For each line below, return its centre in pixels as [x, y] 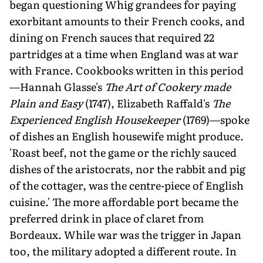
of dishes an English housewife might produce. [127, 136]
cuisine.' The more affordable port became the [124, 201]
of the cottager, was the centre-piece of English [127, 185]
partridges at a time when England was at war [124, 53]
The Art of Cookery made [168, 86]
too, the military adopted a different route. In [123, 251]
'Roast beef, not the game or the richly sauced [123, 152]
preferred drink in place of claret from [107, 218]
